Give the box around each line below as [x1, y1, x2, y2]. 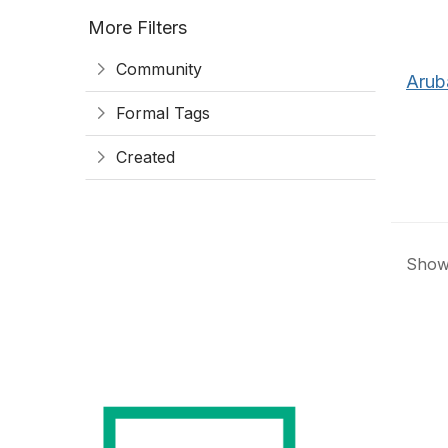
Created [116, 147, 175, 167]
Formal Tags [116, 103, 210, 123]
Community [116, 59, 202, 79]
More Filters [88, 17, 187, 38]
